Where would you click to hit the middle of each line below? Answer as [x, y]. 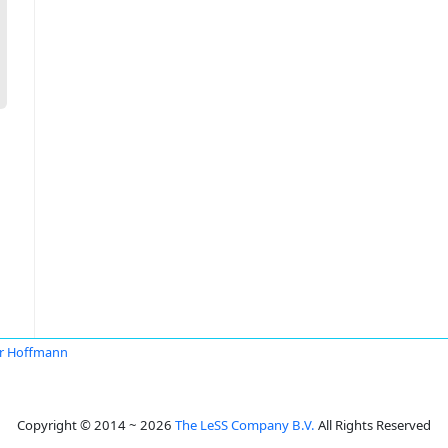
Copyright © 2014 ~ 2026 [96, 425]
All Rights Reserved [373, 425]
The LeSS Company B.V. [245, 425]
